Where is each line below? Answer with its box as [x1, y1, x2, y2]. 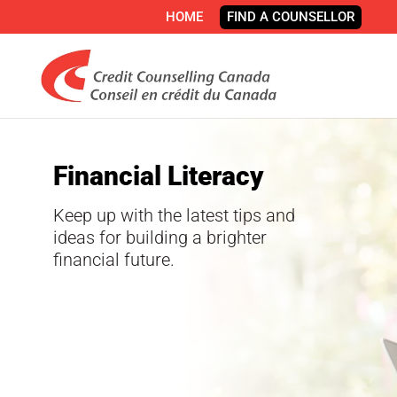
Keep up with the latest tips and [53, 205, 296, 226]
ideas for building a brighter [53, 227, 268, 248]
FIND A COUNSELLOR [227, 9, 354, 25]
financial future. [53, 249, 175, 270]
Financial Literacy [53, 160, 265, 191]
